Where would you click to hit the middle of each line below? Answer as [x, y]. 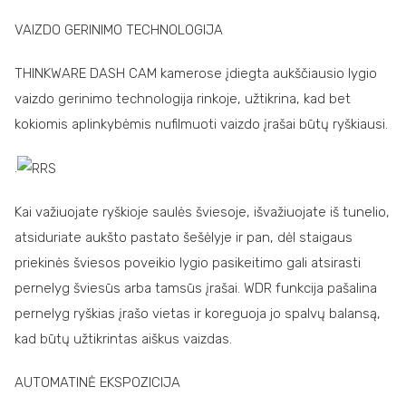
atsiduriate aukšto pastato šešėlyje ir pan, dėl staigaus [184, 237]
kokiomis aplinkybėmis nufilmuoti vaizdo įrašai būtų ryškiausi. [201, 124]
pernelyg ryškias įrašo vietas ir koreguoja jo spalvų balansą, [198, 313]
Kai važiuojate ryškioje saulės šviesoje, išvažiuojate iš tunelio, [202, 212]
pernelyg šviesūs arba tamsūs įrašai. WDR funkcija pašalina [196, 288]
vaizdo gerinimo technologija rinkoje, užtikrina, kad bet [183, 98]
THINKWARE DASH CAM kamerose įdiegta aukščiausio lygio [196, 73]
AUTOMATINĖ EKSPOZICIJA [97, 382]
